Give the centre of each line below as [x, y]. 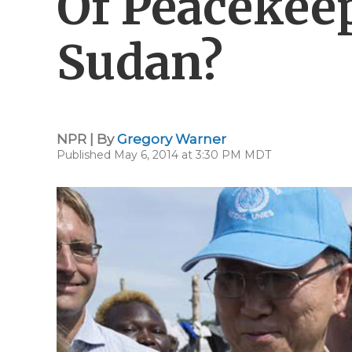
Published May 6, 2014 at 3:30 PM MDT [164, 155]
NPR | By [87, 139]
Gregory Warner [172, 139]
